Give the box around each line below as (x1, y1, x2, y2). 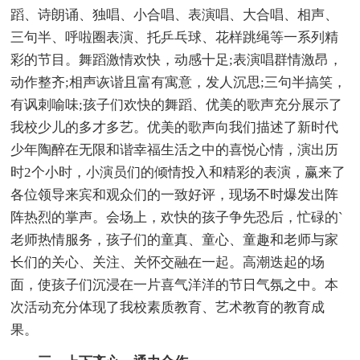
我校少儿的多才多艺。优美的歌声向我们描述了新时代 (10, 119, 339, 135)
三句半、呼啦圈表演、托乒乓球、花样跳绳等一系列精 (10, 29, 339, 45)
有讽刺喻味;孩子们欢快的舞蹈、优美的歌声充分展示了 (10, 96, 343, 112)
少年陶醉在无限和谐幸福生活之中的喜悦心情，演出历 (10, 141, 339, 157)
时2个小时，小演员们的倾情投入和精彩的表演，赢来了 (10, 164, 346, 180)
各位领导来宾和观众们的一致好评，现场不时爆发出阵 (10, 186, 339, 202)
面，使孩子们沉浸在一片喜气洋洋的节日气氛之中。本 (10, 276, 339, 292)
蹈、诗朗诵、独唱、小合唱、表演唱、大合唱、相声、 (10, 6, 339, 22)
